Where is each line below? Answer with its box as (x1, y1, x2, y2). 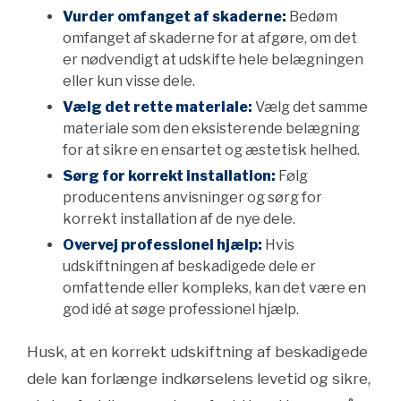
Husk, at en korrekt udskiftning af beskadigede (27, 343, 368, 361)
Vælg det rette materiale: (63, 98, 252, 115)
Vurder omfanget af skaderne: (63, 8, 286, 25)
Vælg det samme (252, 98, 368, 115)
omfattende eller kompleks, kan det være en (63, 279, 366, 296)
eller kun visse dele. (63, 73, 195, 90)
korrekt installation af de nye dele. (63, 210, 295, 227)
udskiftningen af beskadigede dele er (63, 258, 316, 275)
